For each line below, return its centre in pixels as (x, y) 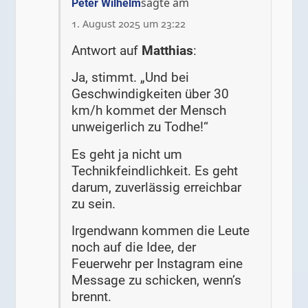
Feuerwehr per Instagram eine (157, 264)
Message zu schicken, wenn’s (157, 280)
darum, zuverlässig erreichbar (157, 187)
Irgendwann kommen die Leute (161, 231)
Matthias (168, 51)
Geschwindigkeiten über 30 (151, 94)
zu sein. (94, 203)
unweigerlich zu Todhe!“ (140, 127)
